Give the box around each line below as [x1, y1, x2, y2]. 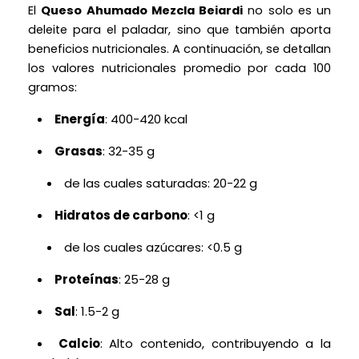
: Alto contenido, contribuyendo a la [99, 335, 332, 352]
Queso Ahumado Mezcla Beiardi [41, 2, 243, 18]
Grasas [54, 143, 103, 159]
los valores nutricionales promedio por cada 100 [28, 60, 331, 76]
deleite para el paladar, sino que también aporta [28, 22, 331, 38]
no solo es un [243, 2, 331, 18]
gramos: [28, 79, 77, 95]
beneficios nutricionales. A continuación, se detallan [28, 41, 331, 57]
